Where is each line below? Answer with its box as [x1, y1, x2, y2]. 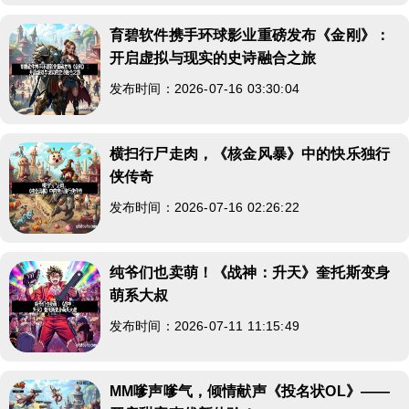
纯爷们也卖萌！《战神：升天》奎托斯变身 [110, 264, 391, 280]
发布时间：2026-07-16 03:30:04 [110, 80, 299, 96]
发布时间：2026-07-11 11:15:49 [110, 318, 299, 333]
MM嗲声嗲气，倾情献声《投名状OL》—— [110, 383, 391, 399]
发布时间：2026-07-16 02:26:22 [110, 199, 299, 215]
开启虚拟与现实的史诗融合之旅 [110, 49, 317, 66]
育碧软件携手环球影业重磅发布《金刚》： [110, 26, 391, 43]
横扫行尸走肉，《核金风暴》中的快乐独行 [110, 145, 391, 162]
